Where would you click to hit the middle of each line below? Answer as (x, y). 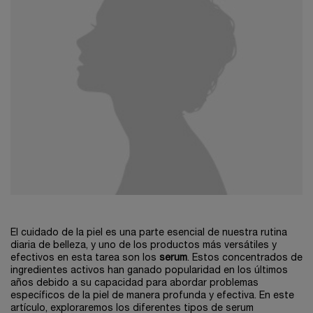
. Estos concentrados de (245, 258)
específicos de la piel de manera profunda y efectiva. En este (152, 296)
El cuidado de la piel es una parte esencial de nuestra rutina (149, 233)
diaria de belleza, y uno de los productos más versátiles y (144, 245)
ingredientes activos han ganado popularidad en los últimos (149, 270)
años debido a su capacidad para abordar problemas (134, 283)
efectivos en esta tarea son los (85, 258)
